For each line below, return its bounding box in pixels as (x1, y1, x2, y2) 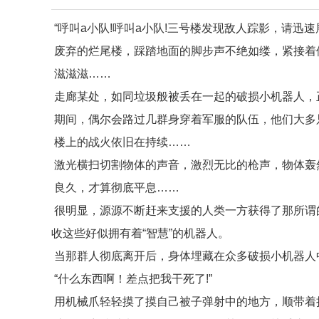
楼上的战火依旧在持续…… (51, 136, 191, 148)
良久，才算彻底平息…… (51, 182, 179, 194)
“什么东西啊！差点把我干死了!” (51, 273, 212, 285)
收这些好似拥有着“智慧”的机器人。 (51, 227, 229, 239)
